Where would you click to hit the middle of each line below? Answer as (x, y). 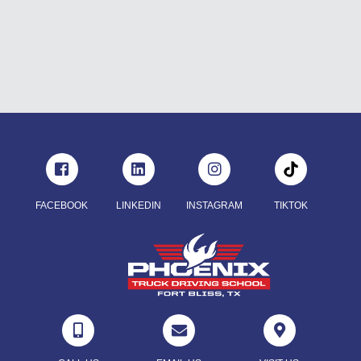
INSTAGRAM (215, 205)
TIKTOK (291, 205)
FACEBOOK (62, 205)
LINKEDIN (138, 205)
